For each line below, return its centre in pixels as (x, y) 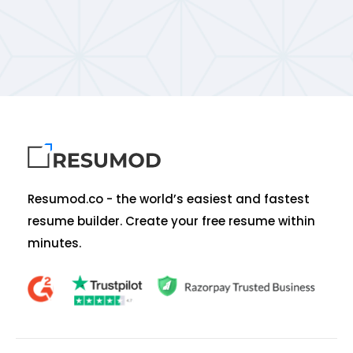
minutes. (54, 243)
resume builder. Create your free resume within (171, 221)
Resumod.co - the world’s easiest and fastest (169, 199)
